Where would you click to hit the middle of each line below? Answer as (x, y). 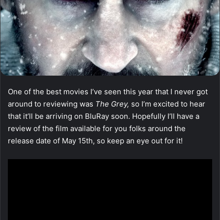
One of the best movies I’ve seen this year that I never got (108, 91)
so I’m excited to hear (168, 104)
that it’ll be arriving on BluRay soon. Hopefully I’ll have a (104, 116)
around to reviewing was (52, 104)
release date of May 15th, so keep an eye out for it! (95, 140)
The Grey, (113, 104)
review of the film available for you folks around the (97, 128)
